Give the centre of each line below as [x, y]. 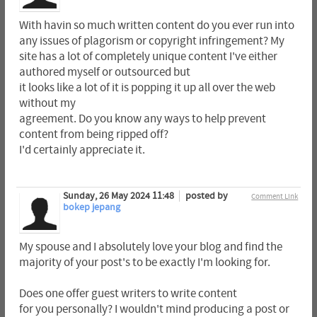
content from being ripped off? [93, 134]
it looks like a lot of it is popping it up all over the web [147, 87]
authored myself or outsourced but [104, 72]
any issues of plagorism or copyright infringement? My [151, 41]
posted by [206, 196]
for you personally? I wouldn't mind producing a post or [154, 309]
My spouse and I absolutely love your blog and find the [150, 247]
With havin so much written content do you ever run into [156, 25]
